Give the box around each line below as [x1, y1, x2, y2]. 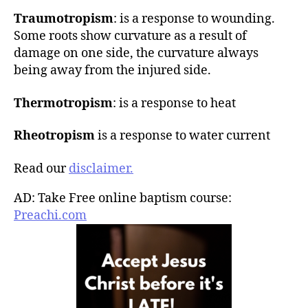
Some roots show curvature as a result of [14, 28, 247, 45]
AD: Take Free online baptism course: [14, 190, 232, 206]
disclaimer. [69, 160, 133, 177]
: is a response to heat [113, 95, 236, 111]
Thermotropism [14, 95, 113, 111]
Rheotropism [14, 128, 95, 144]
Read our [14, 160, 69, 177]
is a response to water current [95, 128, 270, 144]
